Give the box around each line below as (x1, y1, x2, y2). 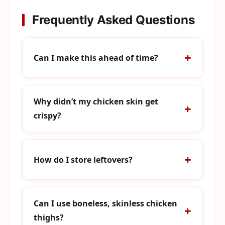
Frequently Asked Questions (32, 13, 195, 27)
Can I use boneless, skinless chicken (34, 198, 177, 209)
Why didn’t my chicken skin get (34, 96, 158, 107)
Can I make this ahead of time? (34, 52, 158, 63)
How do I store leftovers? (34, 154, 133, 165)
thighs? (34, 212, 64, 223)
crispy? (34, 110, 61, 121)
